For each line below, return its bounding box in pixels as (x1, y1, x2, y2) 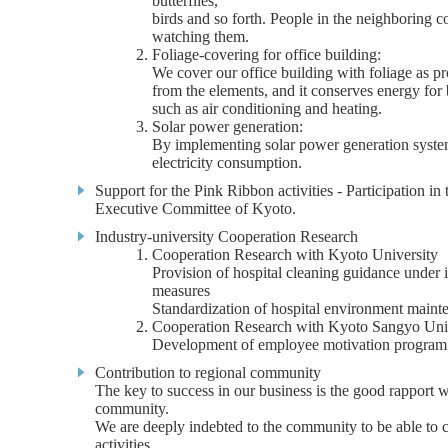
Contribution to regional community (95, 364, 321, 381)
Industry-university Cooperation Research (95, 228, 358, 245)
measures (152, 282, 210, 299)
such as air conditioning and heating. (152, 100, 382, 117)
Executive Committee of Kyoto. (95, 200, 296, 217)
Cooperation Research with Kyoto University (152, 246, 438, 263)
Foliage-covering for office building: (152, 46, 381, 63)
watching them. (152, 28, 249, 45)
